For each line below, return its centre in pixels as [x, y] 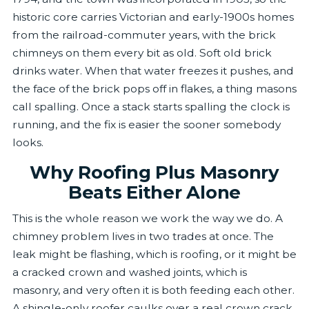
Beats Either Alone [154, 192]
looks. [28, 142]
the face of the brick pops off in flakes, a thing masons [154, 88]
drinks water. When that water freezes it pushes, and [153, 70]
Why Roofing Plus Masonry [154, 172]
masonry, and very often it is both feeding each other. [153, 290]
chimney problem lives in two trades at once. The [143, 237]
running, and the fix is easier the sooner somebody [146, 124]
